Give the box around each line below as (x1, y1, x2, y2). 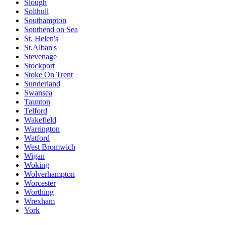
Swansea (24, 88, 52, 97)
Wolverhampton (24, 170, 75, 179)
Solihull (24, 7, 49, 16)
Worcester (24, 179, 56, 188)
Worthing (24, 188, 54, 197)
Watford (24, 134, 50, 143)
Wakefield (24, 116, 56, 125)
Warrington (24, 125, 60, 134)
